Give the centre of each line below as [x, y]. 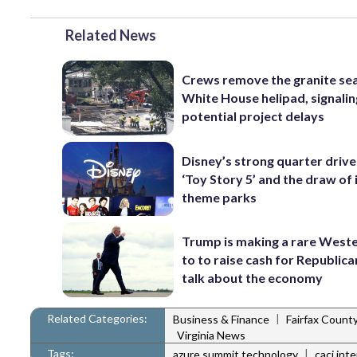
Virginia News [211, 335]
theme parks [220, 197]
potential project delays [253, 116]
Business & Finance [221, 320]
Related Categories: [97, 318]
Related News [111, 35]
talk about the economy [253, 278]
